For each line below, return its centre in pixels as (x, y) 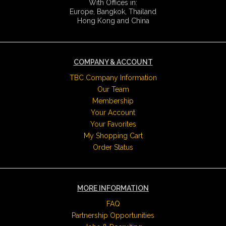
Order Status (113, 147)
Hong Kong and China (113, 20)
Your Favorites (113, 124)
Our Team (113, 89)
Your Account (113, 112)
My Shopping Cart (113, 135)
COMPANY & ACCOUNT (113, 62)
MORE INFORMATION (113, 188)
